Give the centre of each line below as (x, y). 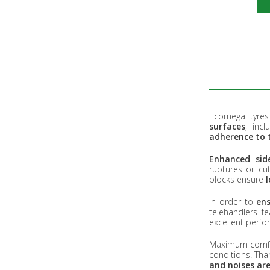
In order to (233, 201)
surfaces (227, 126)
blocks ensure (237, 179)
